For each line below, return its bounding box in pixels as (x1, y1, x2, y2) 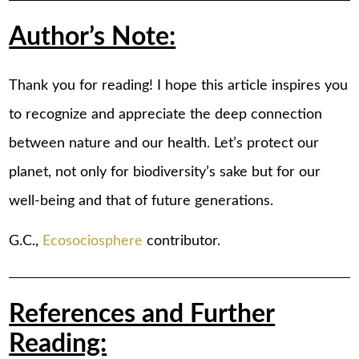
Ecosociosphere (42, 233, 143, 248)
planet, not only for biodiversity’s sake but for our (9, 165, 321, 179)
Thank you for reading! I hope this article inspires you (9, 79, 349, 93)
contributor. (143, 233, 221, 248)
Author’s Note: (9, 25, 176, 50)
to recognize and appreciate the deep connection (9, 107, 323, 122)
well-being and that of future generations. (9, 194, 274, 208)
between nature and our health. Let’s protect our (9, 136, 320, 151)
